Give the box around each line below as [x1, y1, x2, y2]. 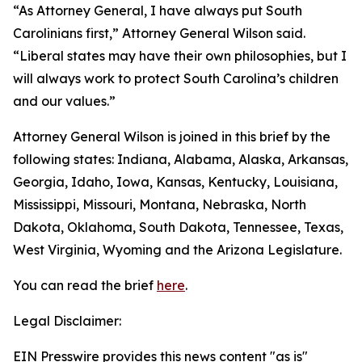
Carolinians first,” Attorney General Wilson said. [13, 25, 305, 41]
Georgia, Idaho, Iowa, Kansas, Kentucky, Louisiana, [13, 174, 338, 190]
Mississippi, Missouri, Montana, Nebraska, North [13, 196, 306, 213]
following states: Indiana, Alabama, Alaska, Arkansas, [13, 151, 348, 167]
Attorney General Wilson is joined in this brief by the [13, 128, 330, 145]
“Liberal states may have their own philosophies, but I [13, 48, 347, 64]
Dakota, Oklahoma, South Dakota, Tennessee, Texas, [13, 219, 343, 235]
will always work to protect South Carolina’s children [13, 70, 339, 86]
